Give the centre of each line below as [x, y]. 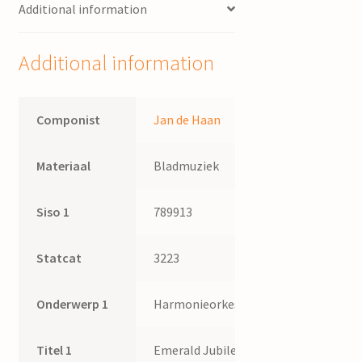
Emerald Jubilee [199, 350]
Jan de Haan [187, 120]
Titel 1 [55, 350]
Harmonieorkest [200, 304]
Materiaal [64, 166]
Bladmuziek [187, 166]
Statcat [59, 258]
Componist [69, 120]
